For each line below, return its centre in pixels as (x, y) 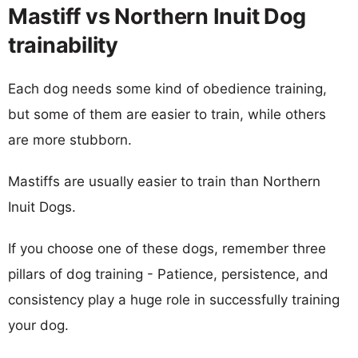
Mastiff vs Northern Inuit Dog (157, 16)
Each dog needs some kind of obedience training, (167, 88)
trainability (63, 45)
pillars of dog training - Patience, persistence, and (168, 274)
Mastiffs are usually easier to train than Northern (164, 181)
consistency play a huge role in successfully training (174, 299)
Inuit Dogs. (42, 207)
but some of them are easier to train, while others (167, 114)
